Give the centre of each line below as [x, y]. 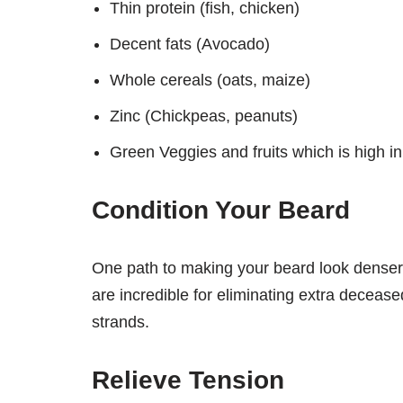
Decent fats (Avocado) [190, 45]
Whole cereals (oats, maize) [210, 81]
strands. [121, 322]
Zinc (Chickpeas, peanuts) [204, 116]
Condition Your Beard [221, 210]
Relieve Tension [188, 381]
